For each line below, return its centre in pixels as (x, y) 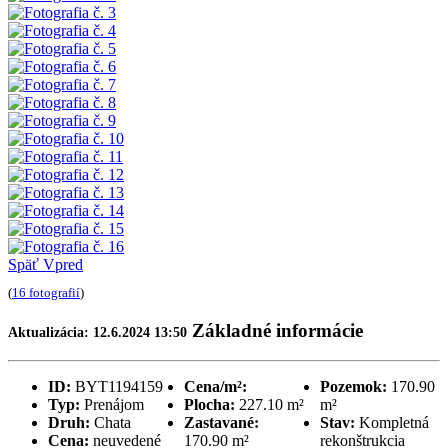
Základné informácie (275, 330)
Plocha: (209, 405)
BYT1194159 (119, 387)
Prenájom (114, 405)
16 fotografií (46, 292)
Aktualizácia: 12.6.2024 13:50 (97, 331)
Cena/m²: (215, 387)
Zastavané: (221, 423)
